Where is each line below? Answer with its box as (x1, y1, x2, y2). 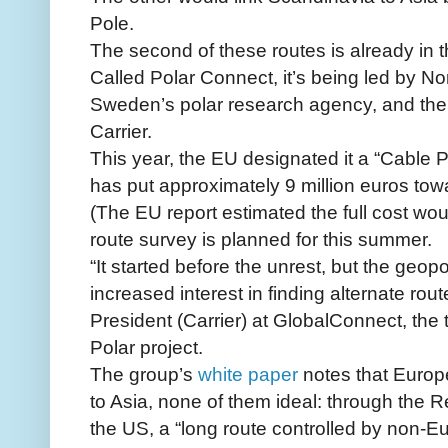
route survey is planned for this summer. (90, 228, 432, 251)
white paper (198, 363, 298, 386)
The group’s (90, 363, 198, 386)
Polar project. (90, 336, 203, 359)
